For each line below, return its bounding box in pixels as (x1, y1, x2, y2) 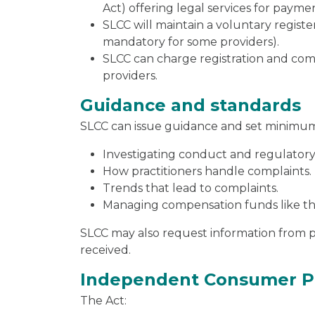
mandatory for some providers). (103, 34, 279, 49)
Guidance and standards (80, 94, 301, 115)
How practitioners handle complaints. (103, 164, 311, 178)
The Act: (80, 293, 127, 307)
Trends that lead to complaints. (103, 181, 278, 195)
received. (80, 243, 131, 257)
